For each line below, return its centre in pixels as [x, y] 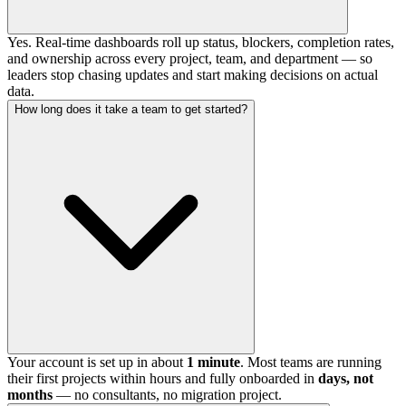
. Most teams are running [311, 362]
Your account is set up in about [97, 362]
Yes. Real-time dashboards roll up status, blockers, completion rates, [201, 42]
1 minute [213, 362]
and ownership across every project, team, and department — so [190, 58]
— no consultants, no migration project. [167, 394]
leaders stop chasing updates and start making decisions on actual [193, 74]
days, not [346, 378]
